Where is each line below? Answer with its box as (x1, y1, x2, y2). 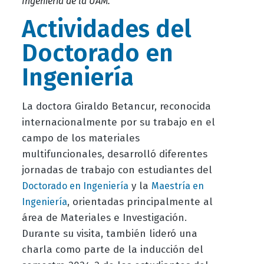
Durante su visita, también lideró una (21, 227, 197, 240)
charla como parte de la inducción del (21, 243, 203, 256)
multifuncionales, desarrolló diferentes (21, 148, 207, 161)
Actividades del (21, 15, 192, 44)
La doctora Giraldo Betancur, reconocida (21, 100, 211, 113)
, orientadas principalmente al (67, 196, 213, 209)
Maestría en (151, 180, 204, 192)
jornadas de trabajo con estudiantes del (21, 164, 212, 177)
